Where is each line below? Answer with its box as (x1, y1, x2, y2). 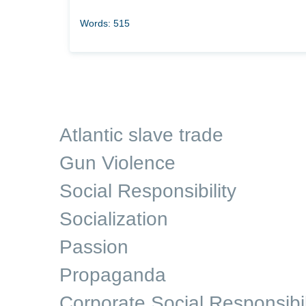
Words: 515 (80, 18, 130, 29)
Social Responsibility (59, 180, 236, 201)
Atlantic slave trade (59, 124, 223, 145)
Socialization (59, 208, 168, 229)
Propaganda (59, 264, 166, 286)
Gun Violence (59, 152, 176, 173)
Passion (59, 236, 128, 258)
